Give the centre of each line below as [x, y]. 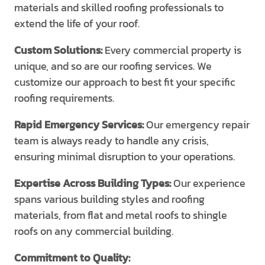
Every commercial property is [173, 50]
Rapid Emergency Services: [80, 125]
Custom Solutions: [59, 50]
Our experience [209, 183]
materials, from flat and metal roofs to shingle [121, 215]
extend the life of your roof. [77, 23]
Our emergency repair [198, 125]
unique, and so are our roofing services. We [113, 66]
